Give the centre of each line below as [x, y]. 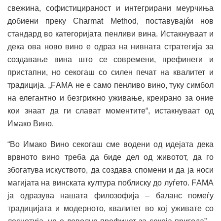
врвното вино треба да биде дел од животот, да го [110, 157]
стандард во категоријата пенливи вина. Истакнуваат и [110, 34]
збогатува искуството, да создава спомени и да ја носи [110, 170]
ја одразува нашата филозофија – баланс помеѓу [110, 196]
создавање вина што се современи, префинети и [110, 60]
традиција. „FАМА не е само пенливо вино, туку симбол [110, 85]
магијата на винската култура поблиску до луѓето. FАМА [110, 183]
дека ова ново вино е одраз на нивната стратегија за [110, 47]
